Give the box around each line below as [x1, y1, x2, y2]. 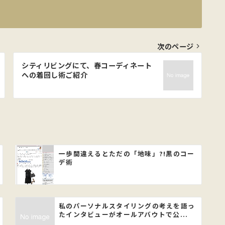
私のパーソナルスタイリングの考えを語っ [59, 201, 195, 210]
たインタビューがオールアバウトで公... [59, 209, 188, 219]
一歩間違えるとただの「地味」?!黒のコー [59, 149, 195, 158]
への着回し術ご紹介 [22, 70, 88, 80]
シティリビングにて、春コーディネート [22, 60, 152, 70]
